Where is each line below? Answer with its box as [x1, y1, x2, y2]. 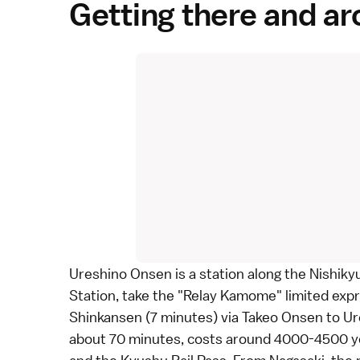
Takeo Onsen [242, 308, 323, 327]
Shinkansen [69, 308, 142, 327]
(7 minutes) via [142, 308, 242, 327]
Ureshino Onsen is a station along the [69, 264, 309, 284]
